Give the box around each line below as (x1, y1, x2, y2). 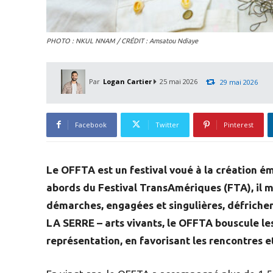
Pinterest (224, 119, 253, 129)
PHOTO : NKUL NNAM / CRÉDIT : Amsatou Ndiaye (46, 37, 198, 44)
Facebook (75, 119, 107, 129)
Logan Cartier (103, 76, 152, 86)
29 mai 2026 (220, 77, 258, 87)
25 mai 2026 (160, 77, 197, 87)
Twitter (155, 119, 179, 129)
